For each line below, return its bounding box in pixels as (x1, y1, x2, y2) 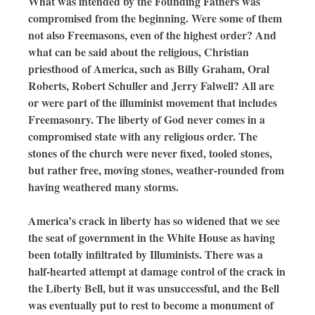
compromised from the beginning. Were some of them (28, 10, 282, 27)
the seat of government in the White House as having (28, 229, 275, 246)
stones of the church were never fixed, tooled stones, (28, 145, 272, 162)
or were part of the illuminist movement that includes (28, 94, 277, 111)
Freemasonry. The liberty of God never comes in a (28, 111, 265, 128)
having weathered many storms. (28, 179, 179, 195)
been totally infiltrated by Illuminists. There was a (28, 246, 263, 263)
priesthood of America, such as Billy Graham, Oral (28, 60, 269, 77)
